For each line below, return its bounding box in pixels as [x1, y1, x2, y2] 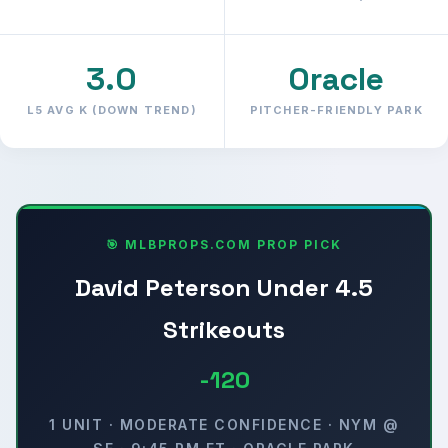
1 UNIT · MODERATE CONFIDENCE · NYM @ [49, 416, 399, 434]
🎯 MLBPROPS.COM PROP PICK [106, 237, 342, 253]
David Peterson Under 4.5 [75, 272, 373, 304]
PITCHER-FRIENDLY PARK [249, 103, 423, 118]
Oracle [288, 59, 385, 100]
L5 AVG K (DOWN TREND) [26, 103, 197, 118]
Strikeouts [163, 314, 285, 346]
